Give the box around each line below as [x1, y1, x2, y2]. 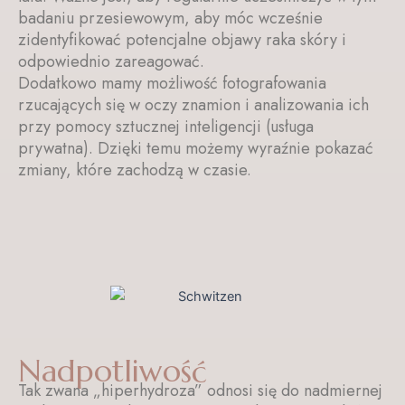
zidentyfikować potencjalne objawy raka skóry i [18, 27, 346, 52]
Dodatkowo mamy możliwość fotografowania [18, 71, 326, 95]
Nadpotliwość [18, 351, 207, 391]
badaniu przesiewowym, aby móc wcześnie [18, 5, 323, 30]
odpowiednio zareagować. [18, 49, 204, 73]
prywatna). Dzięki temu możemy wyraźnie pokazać [18, 136, 373, 160]
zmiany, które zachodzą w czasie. [18, 157, 251, 182]
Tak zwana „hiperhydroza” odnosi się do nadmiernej [18, 379, 382, 403]
